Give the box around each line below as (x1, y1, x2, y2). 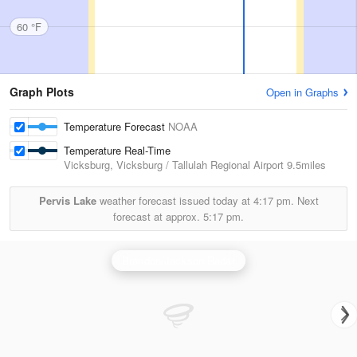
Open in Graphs (266, 84, 339, 100)
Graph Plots (10, 84, 74, 100)
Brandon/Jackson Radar (122, 253, 235, 268)
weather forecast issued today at (96, 193, 253, 208)
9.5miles (284, 157, 326, 172)
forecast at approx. (113, 209, 203, 224)
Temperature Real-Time (64, 143, 171, 158)
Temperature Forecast (64, 119, 168, 134)
